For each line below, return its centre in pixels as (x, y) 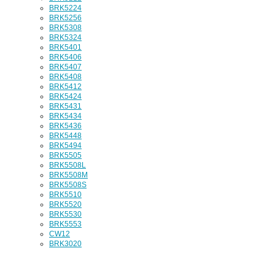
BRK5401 (65, 47)
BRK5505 (65, 155)
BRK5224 (65, 8)
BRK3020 (65, 244)
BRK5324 (65, 37)
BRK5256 (65, 18)
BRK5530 (65, 214)
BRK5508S (68, 185)
